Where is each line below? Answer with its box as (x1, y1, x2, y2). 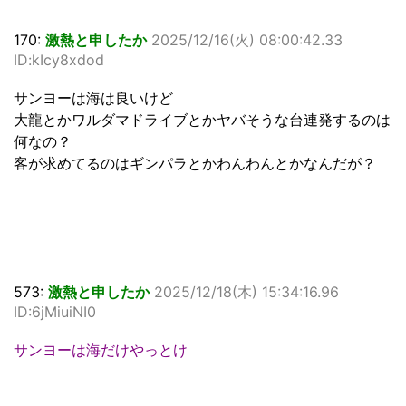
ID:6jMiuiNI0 (14, 302, 96, 321)
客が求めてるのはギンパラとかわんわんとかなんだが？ (14, 153, 376, 172)
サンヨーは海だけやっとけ (14, 340, 188, 359)
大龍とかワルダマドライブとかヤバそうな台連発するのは (14, 110, 391, 129)
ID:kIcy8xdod (14, 50, 104, 69)
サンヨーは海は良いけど (14, 88, 173, 107)
